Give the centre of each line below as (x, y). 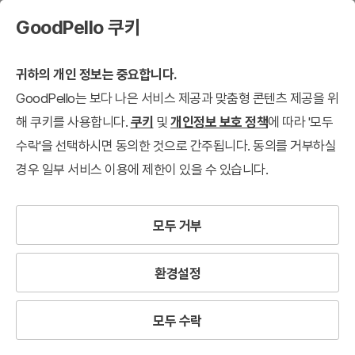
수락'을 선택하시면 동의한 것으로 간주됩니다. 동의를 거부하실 (176, 146)
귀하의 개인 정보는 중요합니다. (97, 74)
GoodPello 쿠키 (78, 27)
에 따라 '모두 (300, 122)
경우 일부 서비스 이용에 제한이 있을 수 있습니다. (142, 170)
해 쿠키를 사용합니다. (73, 122)
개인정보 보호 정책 (219, 122)
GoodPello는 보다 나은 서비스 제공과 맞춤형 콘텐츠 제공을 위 (177, 98)
